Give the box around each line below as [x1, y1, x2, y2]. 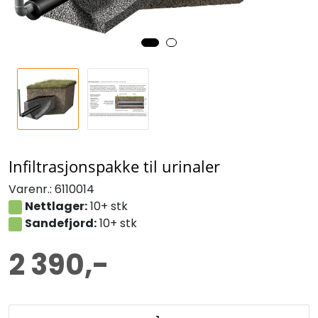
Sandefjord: [24, 214, 97, 231]
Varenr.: [9, 180, 52, 197]
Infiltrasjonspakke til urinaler [9, 155, 220, 177]
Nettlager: [24, 197, 87, 214]
